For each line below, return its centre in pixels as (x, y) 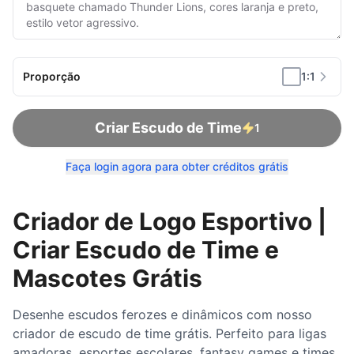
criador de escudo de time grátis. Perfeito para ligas (169, 333)
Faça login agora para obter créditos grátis (177, 166)
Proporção (52, 76)
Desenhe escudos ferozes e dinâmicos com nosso (162, 314)
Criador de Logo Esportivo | (169, 221)
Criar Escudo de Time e (146, 250)
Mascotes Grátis (107, 278)
